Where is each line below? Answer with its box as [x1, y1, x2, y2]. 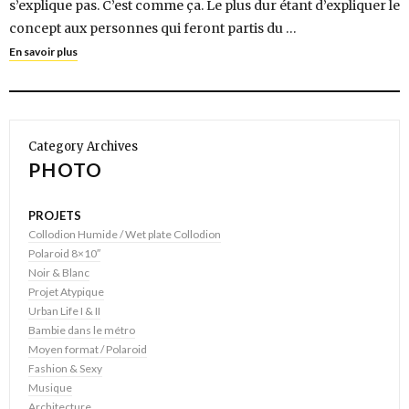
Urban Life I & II [28, 304, 100, 319]
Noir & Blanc [28, 266, 89, 280]
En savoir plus [9, 45, 78, 59]
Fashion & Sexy [28, 362, 102, 376]
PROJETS [28, 208, 81, 224]
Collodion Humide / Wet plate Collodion [28, 227, 221, 242]
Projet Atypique [28, 285, 104, 299]
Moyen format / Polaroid [28, 342, 147, 357]
